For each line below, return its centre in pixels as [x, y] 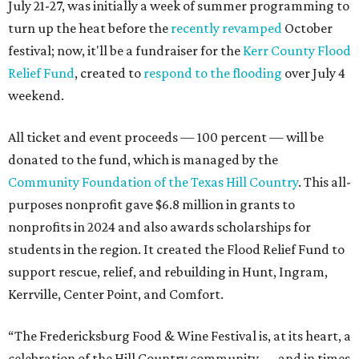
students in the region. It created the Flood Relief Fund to [176, 249]
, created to [109, 73]
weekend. [36, 95]
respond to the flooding [213, 73]
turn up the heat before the [89, 28]
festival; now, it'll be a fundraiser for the [125, 50]
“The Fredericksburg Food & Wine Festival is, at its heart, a [179, 336]
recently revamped [226, 28]
